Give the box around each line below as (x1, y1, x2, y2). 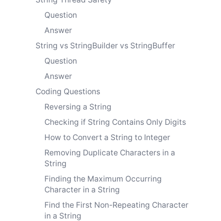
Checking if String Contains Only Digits (44, 117, 186, 127)
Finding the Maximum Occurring (44, 174, 162, 184)
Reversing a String (44, 102, 111, 111)
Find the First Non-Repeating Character (44, 200, 188, 210)
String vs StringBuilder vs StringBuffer (36, 40, 175, 50)
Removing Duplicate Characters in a (44, 147, 175, 157)
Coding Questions (36, 86, 100, 96)
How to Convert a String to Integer (44, 132, 170, 142)
